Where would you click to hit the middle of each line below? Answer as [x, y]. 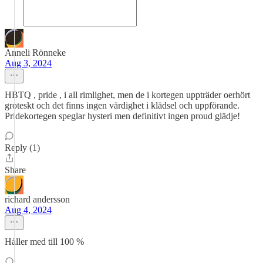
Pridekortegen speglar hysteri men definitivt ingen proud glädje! [122, 116]
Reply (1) [22, 148]
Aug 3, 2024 [28, 63]
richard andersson [37, 199]
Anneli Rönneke [35, 53]
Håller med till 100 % [44, 242]
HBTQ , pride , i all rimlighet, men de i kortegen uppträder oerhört [127, 95]
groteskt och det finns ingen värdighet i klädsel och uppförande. [122, 105]
